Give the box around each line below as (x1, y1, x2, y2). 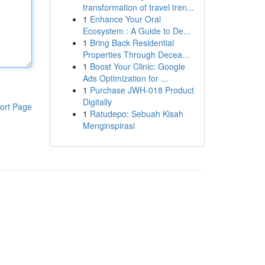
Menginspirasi (82, 119, 135, 131)
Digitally (82, 96, 112, 108)
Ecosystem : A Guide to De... (82, 25, 190, 37)
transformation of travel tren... (82, 1, 194, 13)
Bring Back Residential (89, 37, 174, 49)
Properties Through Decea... (82, 49, 189, 60)
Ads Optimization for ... (82, 72, 168, 84)
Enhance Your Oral (89, 13, 161, 25)
